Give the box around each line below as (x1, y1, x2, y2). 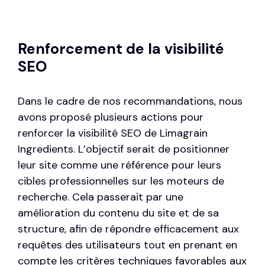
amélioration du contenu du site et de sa (18, 206, 219, 221)
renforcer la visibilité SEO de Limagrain (18, 126, 208, 141)
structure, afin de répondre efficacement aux (18, 222, 239, 237)
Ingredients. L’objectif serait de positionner (18, 142, 230, 157)
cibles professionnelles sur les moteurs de (18, 174, 224, 189)
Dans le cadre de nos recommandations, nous (18, 94, 243, 109)
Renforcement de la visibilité (18, 39, 224, 59)
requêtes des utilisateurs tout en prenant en (18, 238, 237, 253)
